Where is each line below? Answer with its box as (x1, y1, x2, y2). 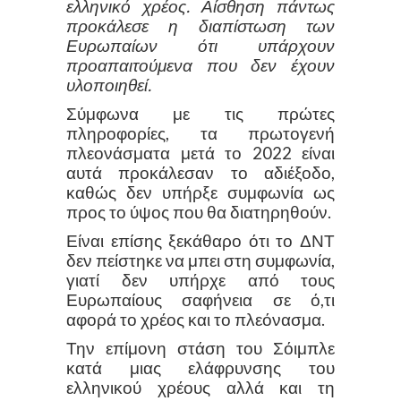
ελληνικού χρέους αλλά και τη (66, 377, 335, 397)
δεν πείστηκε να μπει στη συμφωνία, (66, 250, 335, 270)
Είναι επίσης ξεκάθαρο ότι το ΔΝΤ (66, 230, 335, 251)
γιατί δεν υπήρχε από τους (66, 269, 335, 290)
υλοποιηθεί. (66, 74, 151, 95)
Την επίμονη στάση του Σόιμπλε (66, 337, 335, 358)
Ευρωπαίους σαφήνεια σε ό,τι (66, 289, 335, 310)
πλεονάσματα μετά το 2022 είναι (66, 142, 335, 163)
